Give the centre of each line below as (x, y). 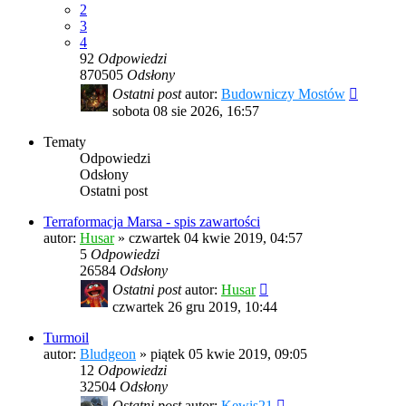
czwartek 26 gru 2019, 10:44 (195, 307)
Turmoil (66, 338)
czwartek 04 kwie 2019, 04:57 (216, 238)
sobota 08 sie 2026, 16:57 (186, 111)
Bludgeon (108, 354)
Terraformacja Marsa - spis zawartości (152, 222)
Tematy (65, 142)
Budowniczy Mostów (283, 94)
